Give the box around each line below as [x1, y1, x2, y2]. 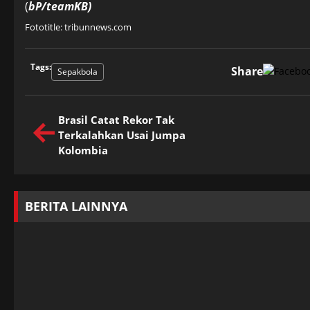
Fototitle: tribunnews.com [25, 20, 131, 33]
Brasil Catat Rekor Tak [58, 112, 174, 127]
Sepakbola [57, 65, 98, 77]
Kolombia [58, 143, 108, 157]
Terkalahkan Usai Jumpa [58, 127, 185, 142]
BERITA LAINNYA [25, 197, 127, 215]
